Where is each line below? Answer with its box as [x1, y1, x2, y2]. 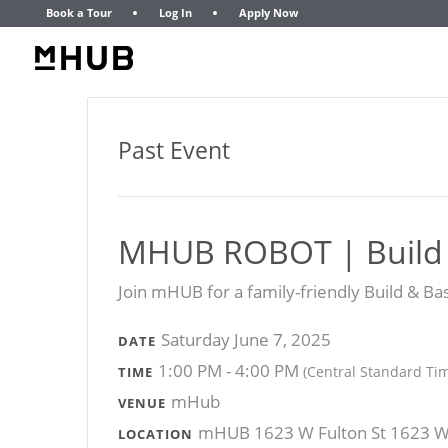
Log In [158, 5, 192, 21]
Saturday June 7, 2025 [161, 327, 331, 351]
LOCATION [118, 424, 193, 443]
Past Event [118, 133, 230, 166]
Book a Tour [45, 5, 112, 21]
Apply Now [238, 5, 298, 21]
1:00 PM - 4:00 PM [158, 358, 303, 382]
